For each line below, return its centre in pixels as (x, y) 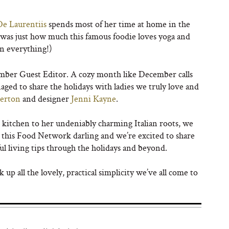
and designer (46, 98)
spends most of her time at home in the (119, 24)
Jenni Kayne (94, 98)
